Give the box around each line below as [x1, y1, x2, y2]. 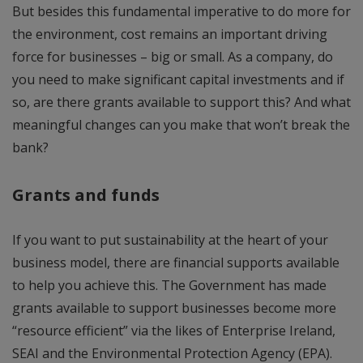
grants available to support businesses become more [12, 298, 336, 317]
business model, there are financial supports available [12, 253, 340, 271]
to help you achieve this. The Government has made [12, 275, 327, 294]
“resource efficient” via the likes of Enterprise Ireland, [12, 321, 335, 340]
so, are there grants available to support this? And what [12, 92, 351, 111]
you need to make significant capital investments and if [12, 70, 344, 88]
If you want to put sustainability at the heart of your [12, 230, 328, 249]
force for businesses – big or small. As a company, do [12, 47, 333, 66]
